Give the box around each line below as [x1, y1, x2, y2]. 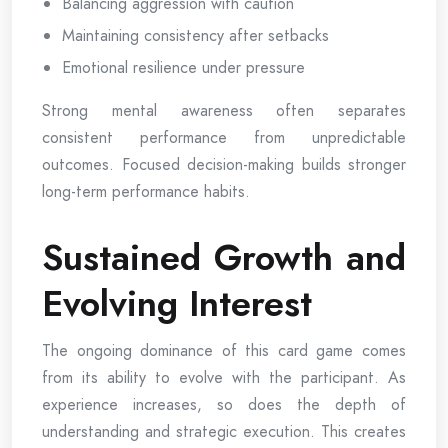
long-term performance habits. [42, 179, 250, 203]
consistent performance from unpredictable [42, 125, 406, 149]
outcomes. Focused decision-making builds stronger [42, 152, 406, 176]
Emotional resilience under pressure [62, 55, 305, 79]
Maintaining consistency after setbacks [62, 23, 329, 47]
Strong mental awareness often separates [42, 98, 406, 122]
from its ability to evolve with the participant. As [42, 365, 406, 389]
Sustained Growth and [42, 230, 406, 284]
